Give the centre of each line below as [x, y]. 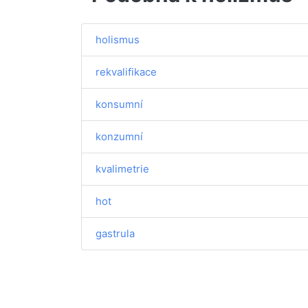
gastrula [115, 233]
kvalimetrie [122, 169]
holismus [118, 40]
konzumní [119, 136]
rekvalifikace [126, 72]
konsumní [119, 104]
